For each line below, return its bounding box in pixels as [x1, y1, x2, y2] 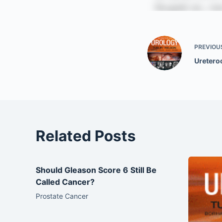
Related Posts [36, 127, 136, 145]
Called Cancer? [36, 177, 95, 187]
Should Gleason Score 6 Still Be [36, 165, 157, 175]
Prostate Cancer [36, 192, 88, 200]
